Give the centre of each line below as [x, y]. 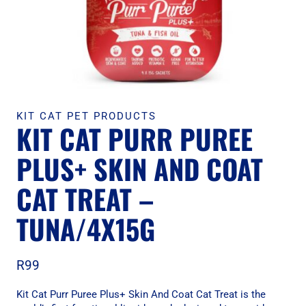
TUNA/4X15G [86, 229]
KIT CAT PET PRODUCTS [86, 116]
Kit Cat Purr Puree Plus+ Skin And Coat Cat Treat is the [141, 294]
